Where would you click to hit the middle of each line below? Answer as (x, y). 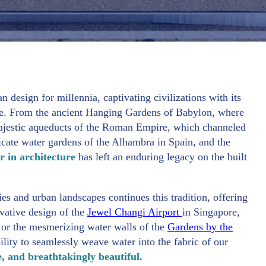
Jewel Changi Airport (135, 212)
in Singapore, (211, 212)
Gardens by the (200, 227)
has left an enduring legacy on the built (163, 156)
